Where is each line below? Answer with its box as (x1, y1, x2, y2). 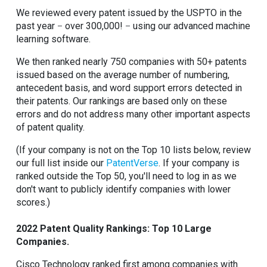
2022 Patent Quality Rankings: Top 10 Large (16, 222, 212, 234)
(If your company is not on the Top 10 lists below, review (16, 144, 251, 156)
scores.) (16, 196, 50, 208)
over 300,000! (63, 20, 125, 32)
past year (16, 20, 57, 32)
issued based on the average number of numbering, (16, 69, 229, 80)
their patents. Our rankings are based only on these (16, 95, 227, 107)
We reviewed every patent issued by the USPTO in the (16, 7, 242, 18)
